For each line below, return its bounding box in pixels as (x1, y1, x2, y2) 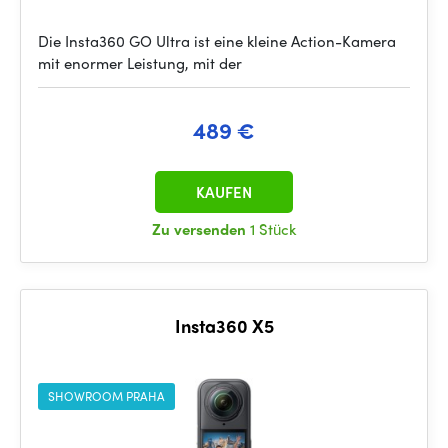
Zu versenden (152, 218, 250, 240)
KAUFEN (196, 181, 252, 203)
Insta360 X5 (174, 313, 274, 338)
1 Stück (250, 218, 296, 240)
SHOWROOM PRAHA (48, 387, 165, 405)
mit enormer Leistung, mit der (38, 52, 242, 74)
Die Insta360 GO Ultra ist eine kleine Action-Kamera (38, 30, 396, 52)
